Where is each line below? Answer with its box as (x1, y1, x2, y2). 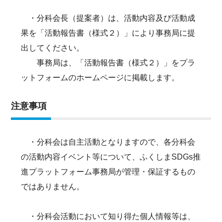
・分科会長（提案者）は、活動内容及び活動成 (21, 14, 196, 23)
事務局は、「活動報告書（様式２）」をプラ (21, 58, 196, 67)
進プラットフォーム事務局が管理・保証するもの (21, 167, 196, 176)
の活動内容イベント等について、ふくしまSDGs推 (21, 153, 201, 162)
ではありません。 (21, 182, 85, 191)
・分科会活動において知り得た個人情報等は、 (21, 212, 196, 221)
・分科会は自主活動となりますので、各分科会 (21, 138, 196, 147)
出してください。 (21, 44, 85, 53)
